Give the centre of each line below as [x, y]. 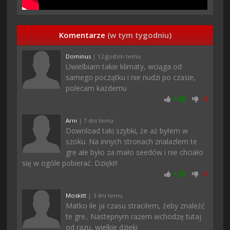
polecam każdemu [97, 88]
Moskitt [76, 195]
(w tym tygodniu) [139, 35]
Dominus [79, 56]
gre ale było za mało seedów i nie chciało [135, 152]
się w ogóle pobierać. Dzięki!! [70, 163]
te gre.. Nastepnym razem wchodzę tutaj [134, 216]
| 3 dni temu [105, 195]
